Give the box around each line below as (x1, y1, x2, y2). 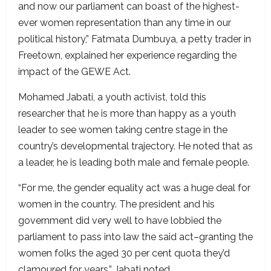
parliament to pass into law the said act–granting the (18, 231, 253, 243)
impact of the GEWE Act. (18, 66, 133, 78)
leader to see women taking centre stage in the (18, 124, 227, 136)
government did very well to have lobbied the (18, 215, 221, 227)
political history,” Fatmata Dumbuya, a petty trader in (18, 33, 251, 45)
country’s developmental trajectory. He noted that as (18, 140, 253, 152)
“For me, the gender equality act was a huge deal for (18, 182, 250, 194)
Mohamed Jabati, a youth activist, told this (18, 91, 206, 103)
